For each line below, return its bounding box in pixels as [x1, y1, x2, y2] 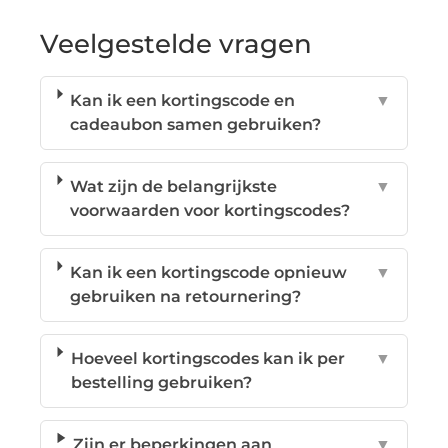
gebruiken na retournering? [69, 286, 301, 306]
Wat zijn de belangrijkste [70, 176, 278, 196]
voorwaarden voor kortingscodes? [70, 200, 351, 220]
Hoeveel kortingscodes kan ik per [70, 348, 345, 368]
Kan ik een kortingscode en [70, 90, 296, 110]
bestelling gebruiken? [70, 372, 252, 392]
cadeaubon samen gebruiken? [70, 114, 322, 134]
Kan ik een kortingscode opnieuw [69, 262, 347, 282]
